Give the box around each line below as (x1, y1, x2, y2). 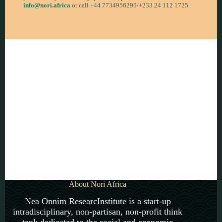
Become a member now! (72, 111, 150, 120)
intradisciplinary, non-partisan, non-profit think (13, 207, 183, 217)
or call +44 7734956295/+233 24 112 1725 (70, 1, 188, 9)
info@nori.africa (23, 1, 70, 9)
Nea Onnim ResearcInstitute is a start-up (24, 196, 171, 206)
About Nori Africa (69, 180, 127, 188)
